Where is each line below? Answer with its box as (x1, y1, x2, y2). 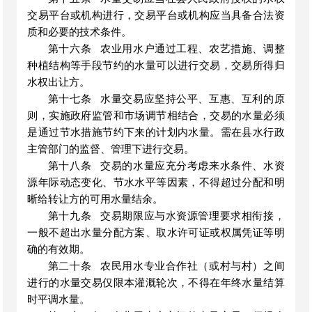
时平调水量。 (27, 294, 91, 305)
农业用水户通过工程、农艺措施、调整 (100, 43, 285, 54)
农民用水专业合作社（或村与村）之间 (100, 260, 285, 272)
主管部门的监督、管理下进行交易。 (27, 143, 195, 155)
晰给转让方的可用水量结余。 (27, 194, 164, 205)
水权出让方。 (27, 77, 91, 88)
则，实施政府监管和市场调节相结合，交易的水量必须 (27, 110, 285, 121)
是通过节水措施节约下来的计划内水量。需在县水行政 (27, 127, 285, 138)
